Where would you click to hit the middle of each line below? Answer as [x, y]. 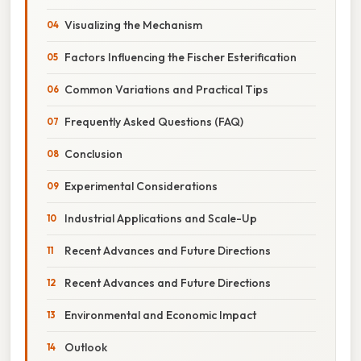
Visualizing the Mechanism [133, 25]
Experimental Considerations [141, 186]
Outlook [86, 347]
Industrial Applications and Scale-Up [161, 218]
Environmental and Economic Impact [160, 315]
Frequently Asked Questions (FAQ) [154, 121]
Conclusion [93, 154]
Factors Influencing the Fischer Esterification [180, 57]
